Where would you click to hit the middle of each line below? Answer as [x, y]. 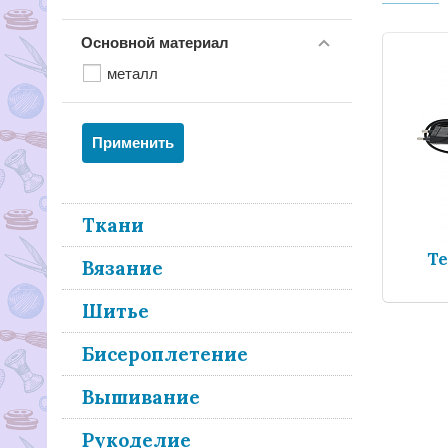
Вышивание [141, 397]
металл [132, 73]
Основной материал [155, 42]
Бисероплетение [165, 354]
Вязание [122, 268]
